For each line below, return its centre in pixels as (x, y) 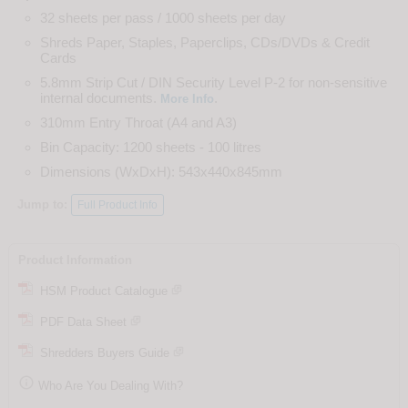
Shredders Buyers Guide (101, 352)
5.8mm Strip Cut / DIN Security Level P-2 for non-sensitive (213, 82)
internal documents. (100, 97)
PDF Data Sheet (81, 321)
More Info (187, 98)
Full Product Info (117, 204)
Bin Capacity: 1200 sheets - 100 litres (150, 147)
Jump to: (44, 204)
